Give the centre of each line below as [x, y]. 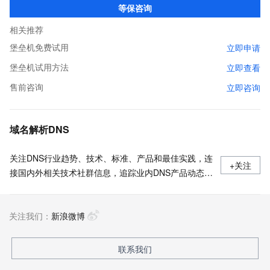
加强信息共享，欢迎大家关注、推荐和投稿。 [94, 187]
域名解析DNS [39, 129]
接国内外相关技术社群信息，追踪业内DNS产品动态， [111, 172]
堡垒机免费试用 [39, 47]
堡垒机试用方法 [39, 67]
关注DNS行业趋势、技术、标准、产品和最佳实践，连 [111, 158]
